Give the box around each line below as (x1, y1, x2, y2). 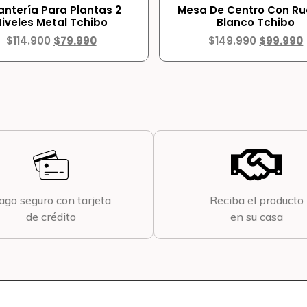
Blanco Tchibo (217, 14, 295, 29)
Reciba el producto (209, 193, 304, 207)
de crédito (25, 209, 76, 223)
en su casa (230, 209, 283, 223)
